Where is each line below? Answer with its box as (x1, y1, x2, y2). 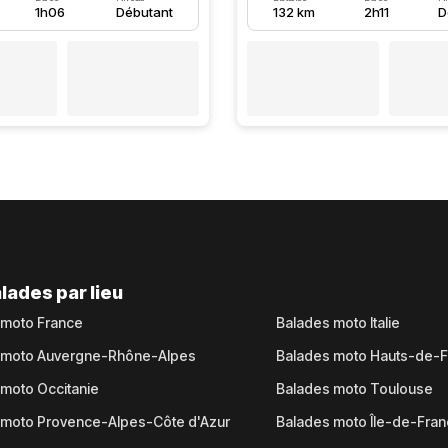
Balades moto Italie (275, 314, 400, 331)
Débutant (115, 4, 173, 20)
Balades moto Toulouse (275, 380, 433, 397)
